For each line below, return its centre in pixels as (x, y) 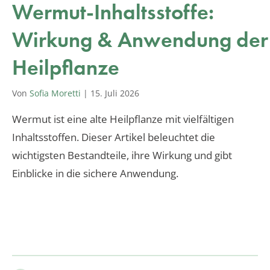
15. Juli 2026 (115, 93)
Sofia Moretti (55, 93)
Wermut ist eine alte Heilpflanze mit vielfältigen (123, 119)
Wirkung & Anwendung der (140, 39)
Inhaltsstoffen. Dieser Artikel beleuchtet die (114, 137)
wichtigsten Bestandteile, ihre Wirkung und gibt (122, 155)
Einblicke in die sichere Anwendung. (95, 173)
